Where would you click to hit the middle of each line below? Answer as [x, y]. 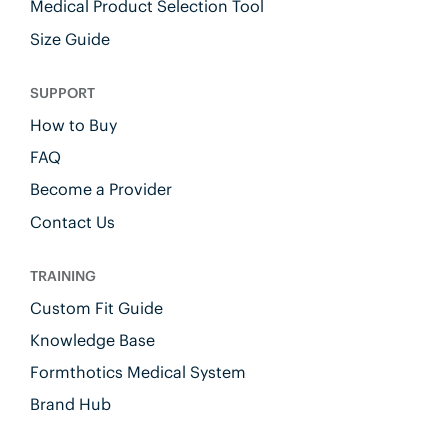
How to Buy [73, 124]
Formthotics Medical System [137, 372]
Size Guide [69, 38]
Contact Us [72, 221]
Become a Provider [100, 189]
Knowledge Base [92, 339]
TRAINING [62, 276]
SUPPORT [62, 93]
